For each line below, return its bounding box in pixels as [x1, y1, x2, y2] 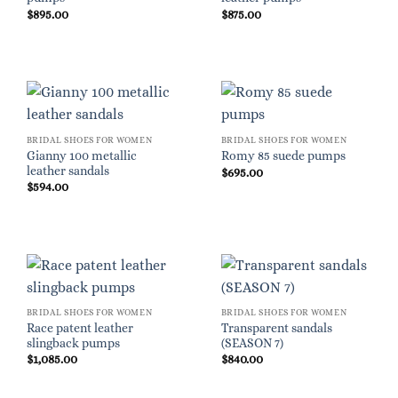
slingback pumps [26, 336, 120, 350]
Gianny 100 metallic [26, 148, 137, 163]
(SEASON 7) [220, 336, 283, 350]
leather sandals [26, 163, 109, 178]
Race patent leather [26, 321, 133, 335]
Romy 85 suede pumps [220, 149, 346, 163]
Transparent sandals [220, 321, 332, 335]
